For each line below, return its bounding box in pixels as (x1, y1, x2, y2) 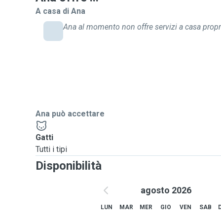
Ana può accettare (36, 109, 105, 118)
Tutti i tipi (36, 145, 67, 154)
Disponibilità (36, 159, 102, 173)
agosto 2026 (140, 185, 191, 195)
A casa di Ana (36, 6, 85, 16)
